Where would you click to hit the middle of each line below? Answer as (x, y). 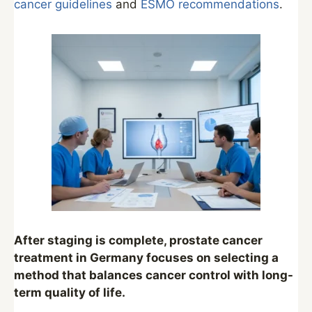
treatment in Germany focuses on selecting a (146, 258)
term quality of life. (70, 292)
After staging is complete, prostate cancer (138, 240)
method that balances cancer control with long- (154, 275)
